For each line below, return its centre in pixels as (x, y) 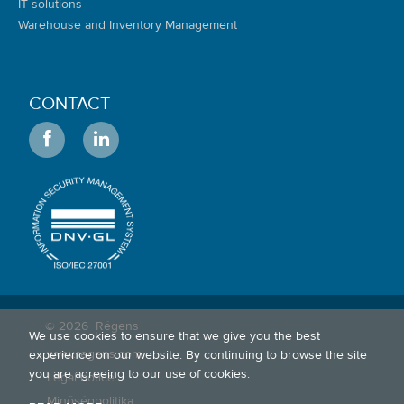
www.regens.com (94, 354)
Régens (117, 326)
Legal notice (81, 377)
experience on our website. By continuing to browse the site (198, 355)
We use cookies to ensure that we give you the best (174, 336)
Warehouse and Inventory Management (128, 25)
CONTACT (69, 103)
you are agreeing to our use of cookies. (139, 374)
